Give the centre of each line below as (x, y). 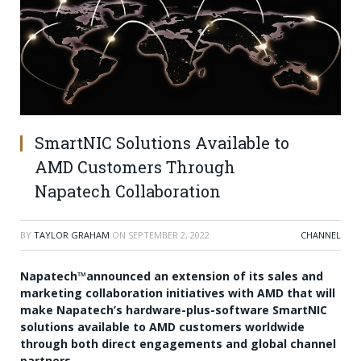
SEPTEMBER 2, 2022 (169, 235)
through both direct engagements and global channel (178, 344)
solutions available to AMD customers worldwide (162, 327)
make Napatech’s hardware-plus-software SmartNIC (174, 310)
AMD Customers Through (135, 167)
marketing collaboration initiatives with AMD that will (178, 293)
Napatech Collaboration (128, 191)
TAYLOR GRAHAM (72, 235)
